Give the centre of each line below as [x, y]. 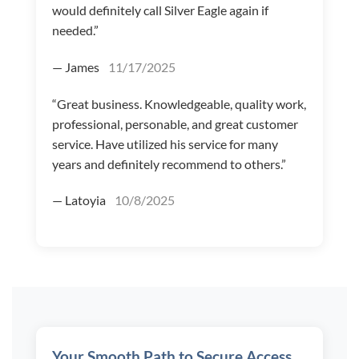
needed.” [75, 30]
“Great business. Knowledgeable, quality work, [179, 103]
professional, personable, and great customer [175, 123]
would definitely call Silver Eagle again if [160, 10]
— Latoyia [80, 200]
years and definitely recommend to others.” [169, 163]
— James [77, 67]
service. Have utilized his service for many [165, 143]
